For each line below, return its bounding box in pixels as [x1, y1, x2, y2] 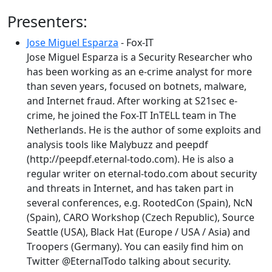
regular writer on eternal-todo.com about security [27, 167, 257, 180]
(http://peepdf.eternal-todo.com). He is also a [27, 152, 234, 166]
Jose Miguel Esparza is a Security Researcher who [27, 50, 253, 64]
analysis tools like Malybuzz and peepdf [27, 138, 208, 151]
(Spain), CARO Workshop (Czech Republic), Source [27, 211, 254, 224]
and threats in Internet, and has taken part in [27, 182, 234, 195]
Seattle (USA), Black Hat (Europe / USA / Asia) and [27, 225, 250, 239]
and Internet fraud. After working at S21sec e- [27, 94, 237, 107]
